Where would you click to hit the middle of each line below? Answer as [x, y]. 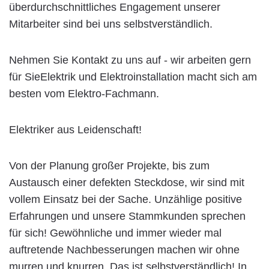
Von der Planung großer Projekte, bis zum [109, 165]
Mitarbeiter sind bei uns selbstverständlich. [111, 24]
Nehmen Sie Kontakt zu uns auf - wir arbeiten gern [130, 60]
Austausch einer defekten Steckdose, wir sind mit [127, 182]
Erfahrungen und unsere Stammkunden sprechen [127, 216]
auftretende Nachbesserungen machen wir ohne [124, 249]
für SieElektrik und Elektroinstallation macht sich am [133, 77]
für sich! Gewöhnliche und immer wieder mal [115, 233]
